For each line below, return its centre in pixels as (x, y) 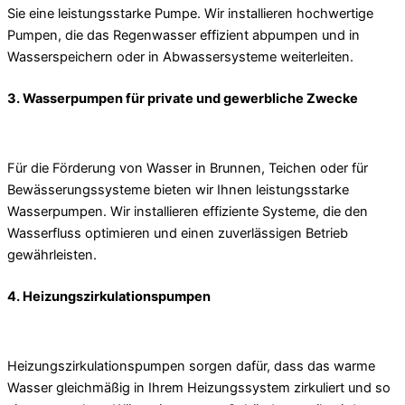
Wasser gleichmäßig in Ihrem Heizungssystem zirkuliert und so (199, 387)
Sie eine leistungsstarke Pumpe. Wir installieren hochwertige (190, 13)
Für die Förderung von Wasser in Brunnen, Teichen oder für (188, 168)
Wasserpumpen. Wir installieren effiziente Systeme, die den (188, 211)
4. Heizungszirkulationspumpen (109, 296)
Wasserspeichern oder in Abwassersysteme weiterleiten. (180, 57)
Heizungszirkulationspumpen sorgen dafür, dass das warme (191, 366)
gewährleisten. (52, 254)
